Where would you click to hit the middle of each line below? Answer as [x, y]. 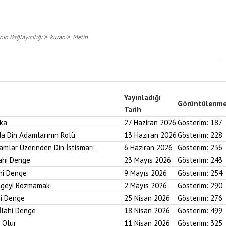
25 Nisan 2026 [147, 198]
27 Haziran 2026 [150, 122]
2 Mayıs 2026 [146, 185]
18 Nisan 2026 [147, 211]
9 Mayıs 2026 [146, 173]
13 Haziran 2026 [150, 135]
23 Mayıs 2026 [148, 160]
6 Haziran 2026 [148, 148]
